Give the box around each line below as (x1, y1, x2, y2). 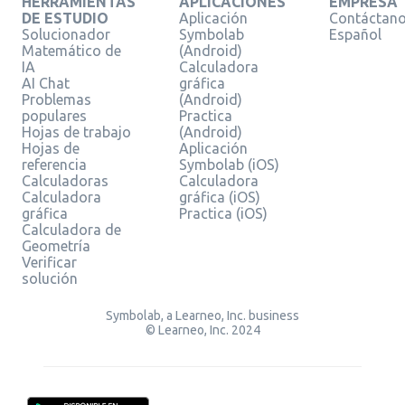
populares (22, 108, 87, 124)
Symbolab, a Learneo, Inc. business (106, 308, 299, 323)
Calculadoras (22, 173, 108, 189)
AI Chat (22, 75, 70, 91)
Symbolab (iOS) (179, 156, 279, 173)
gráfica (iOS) (179, 189, 260, 205)
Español (329, 26, 381, 42)
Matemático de (22, 42, 121, 59)
